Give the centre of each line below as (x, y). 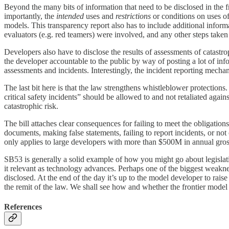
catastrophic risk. (31, 106)
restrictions (133, 16)
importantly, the (30, 16)
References (23, 207)
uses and (100, 16)
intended (70, 16)
